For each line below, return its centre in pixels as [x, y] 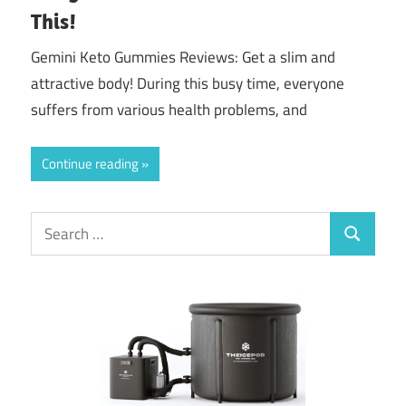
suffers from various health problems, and [169, 110]
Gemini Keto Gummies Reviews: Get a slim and [183, 58]
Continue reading [90, 163]
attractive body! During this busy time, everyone [188, 84]
